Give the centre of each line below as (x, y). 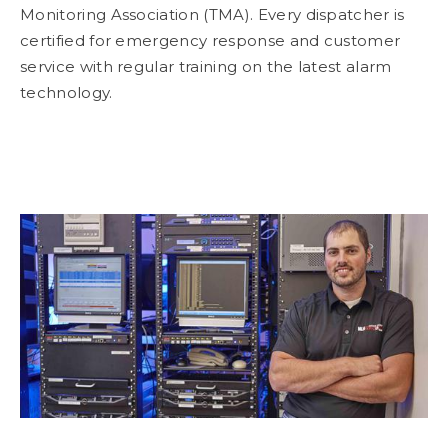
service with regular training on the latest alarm (206, 67)
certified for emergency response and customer (210, 41)
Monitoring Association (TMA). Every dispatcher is (212, 15)
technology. (68, 93)
